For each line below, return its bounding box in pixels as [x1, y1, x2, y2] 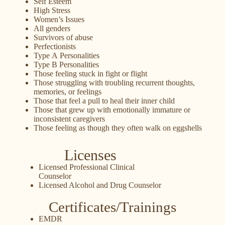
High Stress [33, 6, 70, 15]
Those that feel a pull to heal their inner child [33, 96, 175, 105]
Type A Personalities [33, 51, 99, 60]
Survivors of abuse [33, 33, 93, 42]
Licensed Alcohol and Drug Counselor [38, 180, 161, 189]
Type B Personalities [33, 60, 99, 69]
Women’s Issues [33, 15, 84, 24]
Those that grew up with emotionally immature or [33, 105, 190, 114]
